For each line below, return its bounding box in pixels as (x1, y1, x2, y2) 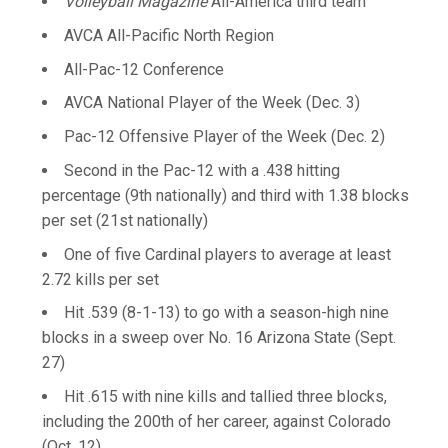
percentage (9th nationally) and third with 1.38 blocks (42, 185, 409, 205)
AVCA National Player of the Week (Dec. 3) (64, 93, 360, 113)
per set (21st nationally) (42, 210, 208, 230)
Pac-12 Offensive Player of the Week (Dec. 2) (64, 127, 385, 146)
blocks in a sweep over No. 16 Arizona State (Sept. (42, 328, 396, 348)
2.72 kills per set (42, 269, 159, 289)
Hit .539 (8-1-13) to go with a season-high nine (64, 303, 389, 323)
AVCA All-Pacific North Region (64, 25, 274, 45)
